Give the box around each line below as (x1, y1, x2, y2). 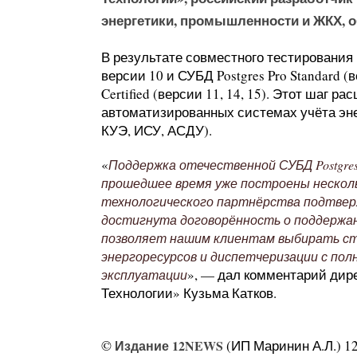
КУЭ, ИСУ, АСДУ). (101, 120, 212, 139)
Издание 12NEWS (115, 335, 223, 355)
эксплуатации (101, 265, 187, 283)
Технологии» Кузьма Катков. (101, 283, 277, 302)
